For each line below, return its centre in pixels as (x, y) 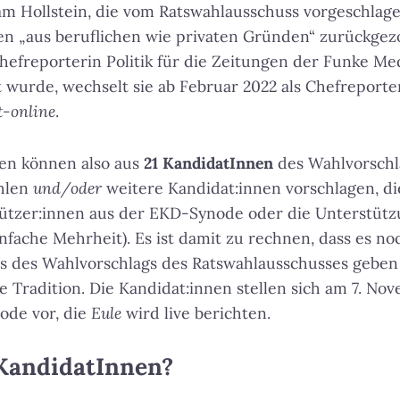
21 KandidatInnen (208, 163)
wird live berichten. (196, 313)
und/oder (67, 188)
